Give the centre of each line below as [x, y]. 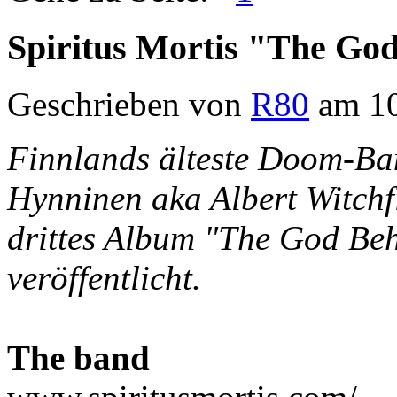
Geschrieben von [129, 105]
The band [78, 358]
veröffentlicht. [104, 278]
